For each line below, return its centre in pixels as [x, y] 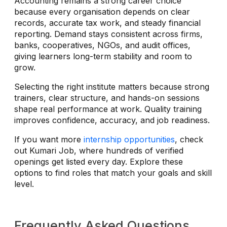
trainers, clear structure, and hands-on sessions [107, 98]
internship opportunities [129, 139]
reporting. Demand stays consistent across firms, [108, 34]
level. [24, 184]
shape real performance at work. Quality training [108, 109]
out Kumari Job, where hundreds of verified [99, 150]
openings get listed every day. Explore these [99, 161]
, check [189, 139]
